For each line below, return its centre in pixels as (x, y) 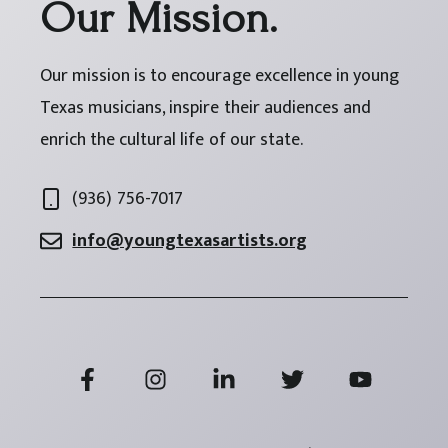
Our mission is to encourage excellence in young (219, 75)
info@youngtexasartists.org (189, 240)
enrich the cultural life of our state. (171, 139)
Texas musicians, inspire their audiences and (205, 107)
